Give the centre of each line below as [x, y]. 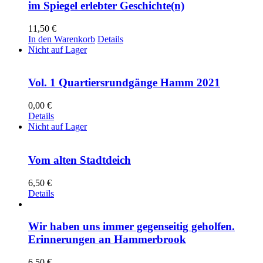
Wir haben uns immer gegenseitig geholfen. [131, 227]
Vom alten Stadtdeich [80, 160]
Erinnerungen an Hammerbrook [107, 240]
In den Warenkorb [62, 39]
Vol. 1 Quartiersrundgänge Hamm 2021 [124, 83]
